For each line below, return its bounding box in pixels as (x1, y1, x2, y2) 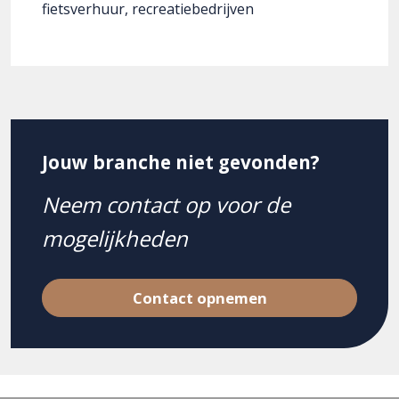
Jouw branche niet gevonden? (42, 150, 320, 175)
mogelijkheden (42, 224, 188, 254)
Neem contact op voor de (42, 190, 290, 220)
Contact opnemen (132, 288, 267, 309)
